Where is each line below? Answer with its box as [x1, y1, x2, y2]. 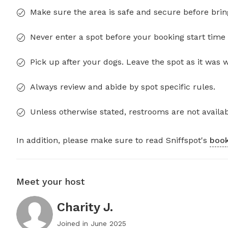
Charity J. [57, 200, 113, 215]
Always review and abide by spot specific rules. [30, 82, 215, 92]
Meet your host [16, 176, 84, 187]
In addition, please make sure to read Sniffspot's [16, 135, 210, 146]
